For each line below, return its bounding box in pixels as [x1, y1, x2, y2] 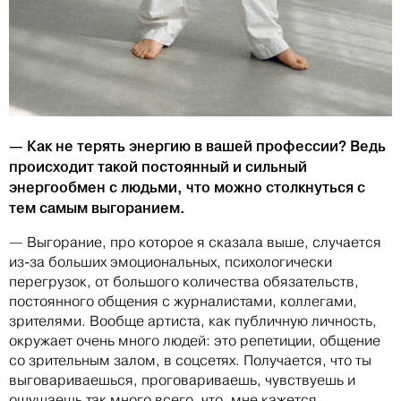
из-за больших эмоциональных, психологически [9, 253, 332, 271]
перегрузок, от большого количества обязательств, [9, 273, 359, 291]
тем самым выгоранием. [9, 199, 185, 218]
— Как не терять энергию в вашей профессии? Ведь [9, 137, 386, 156]
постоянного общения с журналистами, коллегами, [9, 293, 357, 311]
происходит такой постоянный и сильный [9, 158, 307, 176]
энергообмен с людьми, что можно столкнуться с [9, 178, 365, 197]
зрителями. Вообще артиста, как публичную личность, [9, 312, 377, 330]
